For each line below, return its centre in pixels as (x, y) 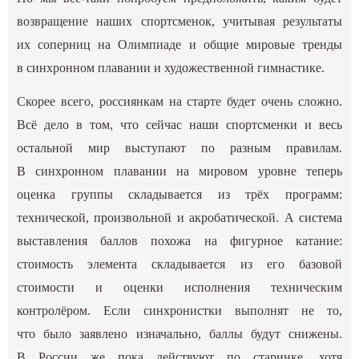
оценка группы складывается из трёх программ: (179, 194)
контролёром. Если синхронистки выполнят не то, (179, 310)
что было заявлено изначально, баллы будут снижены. (179, 333)
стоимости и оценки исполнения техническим (179, 287)
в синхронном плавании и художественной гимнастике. (171, 67)
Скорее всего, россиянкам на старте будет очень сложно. (179, 101)
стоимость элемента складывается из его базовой (179, 264)
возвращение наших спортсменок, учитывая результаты (179, 21)
